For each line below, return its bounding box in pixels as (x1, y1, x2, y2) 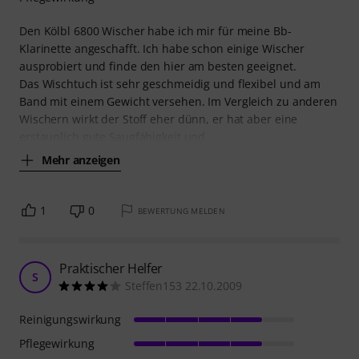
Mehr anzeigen (42, 151, 120, 167)
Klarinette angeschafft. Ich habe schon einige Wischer (19, 41, 305, 57)
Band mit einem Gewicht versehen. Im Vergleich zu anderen (19, 94, 337, 110)
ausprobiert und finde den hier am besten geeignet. (19, 58, 296, 75)
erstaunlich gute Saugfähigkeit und (19, 129, 206, 145)
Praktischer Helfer (59, 260, 163, 278)
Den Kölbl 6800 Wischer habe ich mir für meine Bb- (19, 23, 292, 39)
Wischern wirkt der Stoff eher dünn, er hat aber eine (19, 111, 298, 127)
